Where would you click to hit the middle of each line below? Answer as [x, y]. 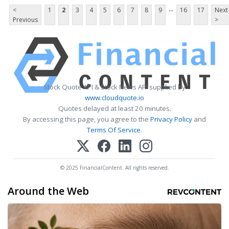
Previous [25, 20]
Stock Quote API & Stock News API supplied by [114, 87]
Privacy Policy [171, 119]
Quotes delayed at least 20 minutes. [114, 109]
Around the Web [48, 191]
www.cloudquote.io [114, 98]
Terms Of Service [114, 130]
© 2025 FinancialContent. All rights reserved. [114, 168]
